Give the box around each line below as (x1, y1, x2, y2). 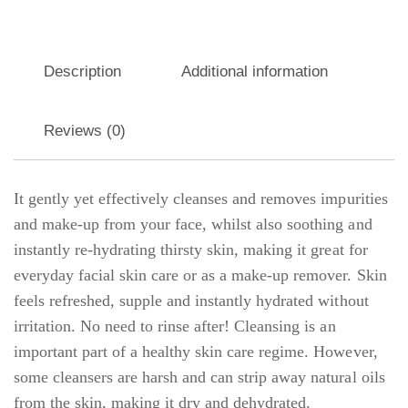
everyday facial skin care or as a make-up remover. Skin (14, 265, 387, 284)
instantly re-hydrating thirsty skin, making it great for (14, 240, 368, 259)
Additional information (181, 62, 329, 80)
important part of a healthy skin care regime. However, (14, 342, 378, 361)
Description (44, 62, 122, 80)
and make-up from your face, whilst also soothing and (14, 214, 372, 233)
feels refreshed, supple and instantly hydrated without (14, 291, 369, 310)
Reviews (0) (44, 121, 127, 139)
